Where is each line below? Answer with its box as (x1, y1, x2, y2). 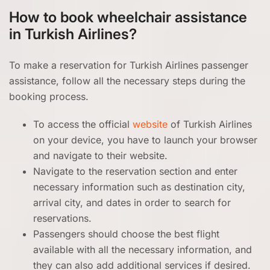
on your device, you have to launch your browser (33, 134, 257, 146)
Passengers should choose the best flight (33, 228, 219, 240)
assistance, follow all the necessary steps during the (9, 75, 245, 87)
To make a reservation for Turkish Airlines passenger (9, 59, 248, 71)
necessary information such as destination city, (33, 181, 245, 193)
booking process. (9, 90, 89, 102)
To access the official (33, 118, 133, 130)
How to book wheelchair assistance (9, 8, 247, 26)
